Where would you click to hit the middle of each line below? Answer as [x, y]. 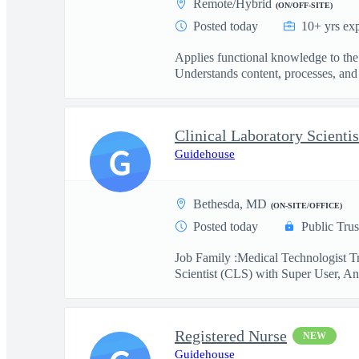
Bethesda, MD [230, 204]
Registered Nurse [231, 336]
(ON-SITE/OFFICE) [307, 206]
